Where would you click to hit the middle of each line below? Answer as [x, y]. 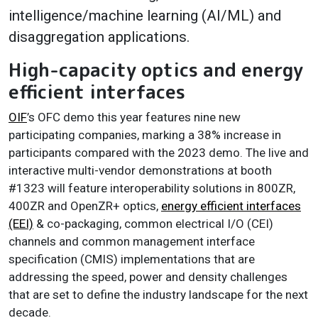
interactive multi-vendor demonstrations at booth [140, 170]
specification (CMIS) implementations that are [132, 259]
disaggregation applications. [99, 37]
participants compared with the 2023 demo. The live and [159, 152]
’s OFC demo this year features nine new [134, 117]
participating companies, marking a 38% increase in [145, 135]
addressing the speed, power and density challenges [148, 276]
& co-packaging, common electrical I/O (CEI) [153, 223]
